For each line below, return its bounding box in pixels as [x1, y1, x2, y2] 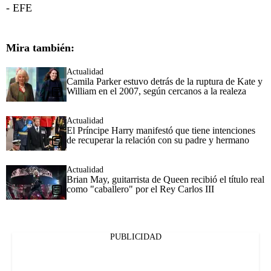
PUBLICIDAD [109, 232, 162, 242]
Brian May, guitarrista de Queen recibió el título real [67, 174, 264, 185]
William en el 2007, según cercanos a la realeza [67, 86, 246, 97]
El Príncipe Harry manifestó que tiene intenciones [67, 125, 255, 136]
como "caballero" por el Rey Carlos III [67, 184, 214, 195]
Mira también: [6, 42, 74, 54]
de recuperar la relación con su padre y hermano [67, 135, 249, 146]
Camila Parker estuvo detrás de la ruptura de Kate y [67, 76, 263, 87]
